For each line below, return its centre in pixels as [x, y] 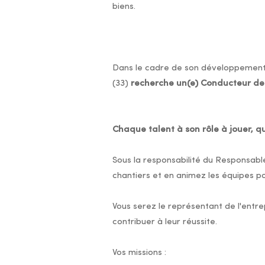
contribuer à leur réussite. [164, 222]
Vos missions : [139, 253]
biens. [124, 7]
